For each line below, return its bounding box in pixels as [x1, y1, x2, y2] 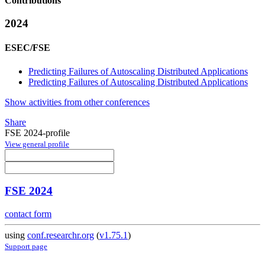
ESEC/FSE [5, 43, 50, 53]
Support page [5, 242, 47, 251]
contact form [5, 209, 51, 219]
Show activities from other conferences [5, 96, 150, 107]
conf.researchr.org [27, 230, 94, 241]
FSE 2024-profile [5, 127, 70, 138]
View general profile [5, 139, 69, 148]
